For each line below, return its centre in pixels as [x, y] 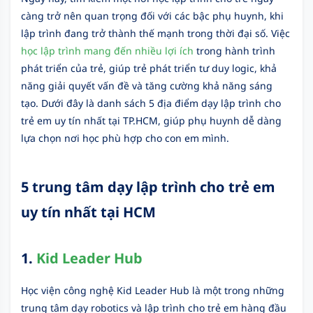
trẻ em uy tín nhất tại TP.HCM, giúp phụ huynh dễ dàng [151, 121]
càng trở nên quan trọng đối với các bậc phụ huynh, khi [152, 16]
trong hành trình [234, 51]
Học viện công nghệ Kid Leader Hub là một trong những [153, 290]
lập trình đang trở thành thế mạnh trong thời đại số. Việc [155, 33]
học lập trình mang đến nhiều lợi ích [107, 51]
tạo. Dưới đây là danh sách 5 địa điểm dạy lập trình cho [151, 103]
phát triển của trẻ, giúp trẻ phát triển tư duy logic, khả [149, 68]
